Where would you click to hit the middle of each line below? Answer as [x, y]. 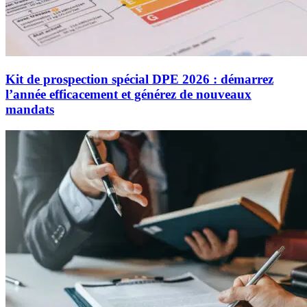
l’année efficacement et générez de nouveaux [128, 94]
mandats [30, 109]
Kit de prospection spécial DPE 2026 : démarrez [139, 79]
